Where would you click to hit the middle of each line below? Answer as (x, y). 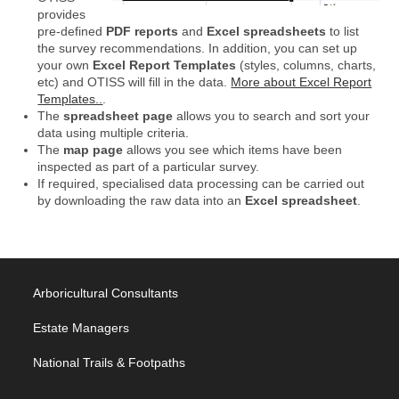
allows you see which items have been (233, 150)
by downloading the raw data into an (142, 200)
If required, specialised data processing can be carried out (201, 183)
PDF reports (142, 31)
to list (343, 31)
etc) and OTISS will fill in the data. (134, 82)
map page (94, 150)
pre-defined (72, 31)
